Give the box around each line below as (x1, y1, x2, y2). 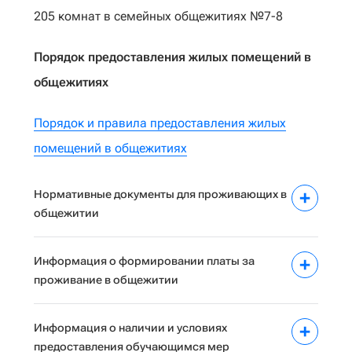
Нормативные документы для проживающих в (34, 188, 287, 200)
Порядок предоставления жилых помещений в (34, 49, 311, 64)
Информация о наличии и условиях (34, 321, 227, 334)
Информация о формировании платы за (34, 255, 255, 267)
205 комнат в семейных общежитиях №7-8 (34, 9, 283, 24)
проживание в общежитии (34, 273, 178, 286)
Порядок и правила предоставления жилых (34, 115, 286, 130)
